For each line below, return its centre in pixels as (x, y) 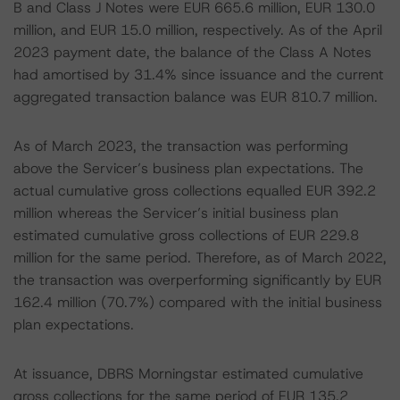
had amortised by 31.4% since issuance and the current (199, 75)
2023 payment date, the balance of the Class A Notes (192, 52)
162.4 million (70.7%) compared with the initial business (198, 302)
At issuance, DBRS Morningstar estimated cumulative (188, 374)
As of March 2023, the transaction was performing (181, 146)
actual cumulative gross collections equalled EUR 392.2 (195, 191)
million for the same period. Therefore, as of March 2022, (200, 258)
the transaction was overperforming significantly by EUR (197, 280)
